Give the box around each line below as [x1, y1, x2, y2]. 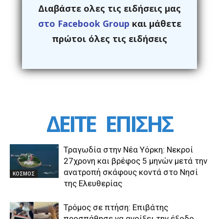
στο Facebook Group [38, 18, 130, 30]
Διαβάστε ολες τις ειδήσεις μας [38, 2, 181, 15]
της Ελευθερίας [64, 178, 122, 189]
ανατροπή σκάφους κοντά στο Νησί [64, 167, 198, 177]
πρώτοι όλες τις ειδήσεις [52, 33, 167, 45]
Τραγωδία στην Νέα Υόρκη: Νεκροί [64, 145, 193, 155]
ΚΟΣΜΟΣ [13, 170, 35, 177]
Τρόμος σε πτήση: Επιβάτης [64, 202, 168, 213]
